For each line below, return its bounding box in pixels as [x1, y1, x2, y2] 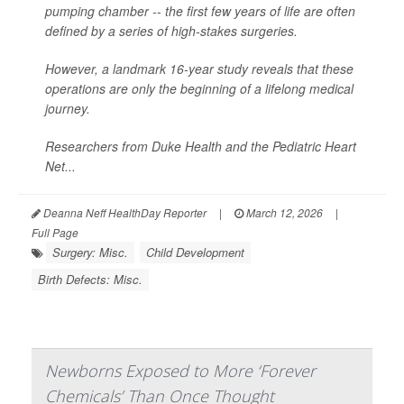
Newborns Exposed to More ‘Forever [45, 360, 316, 382]
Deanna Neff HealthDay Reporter [41, 205, 207, 221]
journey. [45, 99, 90, 118]
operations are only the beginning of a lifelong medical [45, 79, 353, 98]
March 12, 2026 [243, 205, 323, 221]
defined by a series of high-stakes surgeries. [45, 22, 298, 41]
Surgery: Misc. [52, 243, 128, 262]
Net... [45, 157, 76, 176]
